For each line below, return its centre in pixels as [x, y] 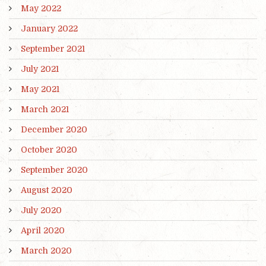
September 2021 [53, 48]
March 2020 [46, 250]
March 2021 [45, 109]
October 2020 [49, 149]
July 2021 [40, 69]
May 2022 [41, 8]
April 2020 [43, 230]
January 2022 [49, 28]
